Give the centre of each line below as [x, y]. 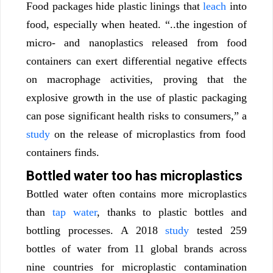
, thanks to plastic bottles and [172, 212]
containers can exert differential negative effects [136, 61]
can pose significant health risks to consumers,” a [136, 116]
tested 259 [218, 231]
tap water [74, 212]
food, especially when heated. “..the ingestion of [136, 25]
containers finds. [63, 153]
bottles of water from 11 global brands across [136, 249]
